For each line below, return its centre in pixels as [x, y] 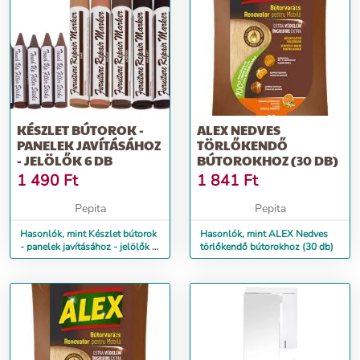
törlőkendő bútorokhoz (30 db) [267, 247]
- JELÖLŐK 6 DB [65, 160]
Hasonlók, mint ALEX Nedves [264, 234]
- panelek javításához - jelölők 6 [89, 247]
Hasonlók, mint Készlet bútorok [88, 234]
